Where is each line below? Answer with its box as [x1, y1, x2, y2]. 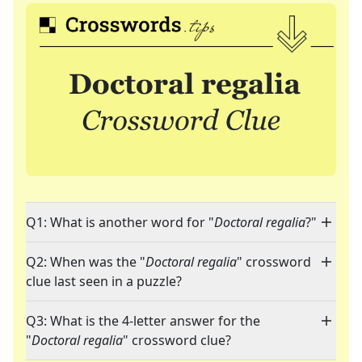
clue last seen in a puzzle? [26, 272, 182, 291]
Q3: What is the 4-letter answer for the [26, 312, 260, 330]
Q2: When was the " [26, 253, 145, 271]
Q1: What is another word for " [26, 213, 214, 232]
